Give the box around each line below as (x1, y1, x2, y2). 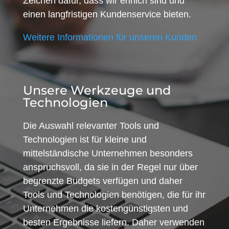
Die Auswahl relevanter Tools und (22, 120, 159, 131)
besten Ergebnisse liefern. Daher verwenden (22, 217, 204, 227)
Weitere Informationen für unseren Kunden (22, 32, 197, 42)
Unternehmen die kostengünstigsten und (22, 203, 188, 214)
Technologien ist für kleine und (22, 134, 147, 145)
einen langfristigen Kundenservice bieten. (22, 9, 191, 19)
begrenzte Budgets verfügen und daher (22, 175, 182, 186)
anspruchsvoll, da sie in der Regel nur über (22, 162, 198, 172)
